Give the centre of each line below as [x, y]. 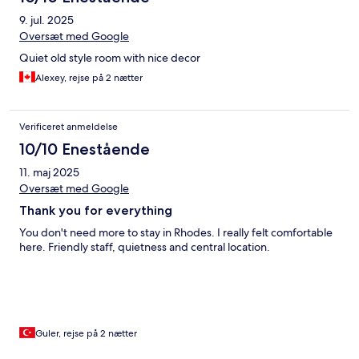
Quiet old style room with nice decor [110, 58]
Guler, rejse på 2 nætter [86, 334]
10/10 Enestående [85, 149]
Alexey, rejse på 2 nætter [89, 78]
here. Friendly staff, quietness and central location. [145, 247]
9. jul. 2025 [46, 20]
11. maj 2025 [49, 173]
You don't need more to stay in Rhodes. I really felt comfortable [176, 233]
